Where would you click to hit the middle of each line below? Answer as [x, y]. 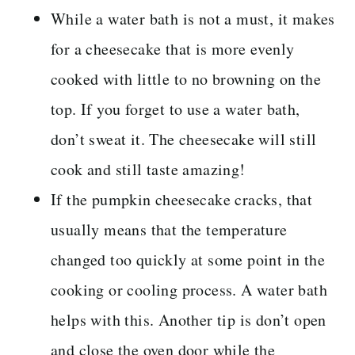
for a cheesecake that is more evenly [173, 48]
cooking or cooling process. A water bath [189, 289]
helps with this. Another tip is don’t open [189, 319]
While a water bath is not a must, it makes [193, 18]
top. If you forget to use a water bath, [176, 109]
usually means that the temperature [169, 229]
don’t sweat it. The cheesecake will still [184, 139]
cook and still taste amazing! [148, 169]
